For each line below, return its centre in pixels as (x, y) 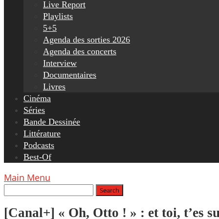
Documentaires (70, 75)
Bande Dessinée (52, 122)
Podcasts (39, 145)
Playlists (58, 16)
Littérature (42, 133)
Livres (54, 87)
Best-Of (37, 157)
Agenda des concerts (80, 51)
